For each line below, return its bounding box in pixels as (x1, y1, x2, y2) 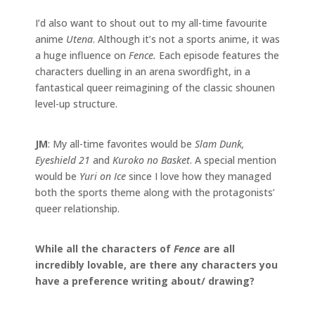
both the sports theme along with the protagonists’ (35, 185, 275, 199)
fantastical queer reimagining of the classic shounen (35, 80, 275, 94)
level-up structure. (35, 96, 120, 110)
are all (200, 241, 235, 255)
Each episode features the (159, 48, 279, 62)
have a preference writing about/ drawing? (35, 274, 255, 288)
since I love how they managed (126, 169, 271, 183)
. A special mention (190, 153, 276, 167)
